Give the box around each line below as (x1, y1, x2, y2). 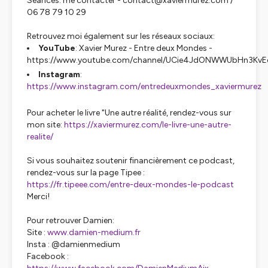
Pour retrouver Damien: (27, 215, 114, 226)
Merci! (27, 191, 50, 202)
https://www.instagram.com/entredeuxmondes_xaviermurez (27, 81, 261, 92)
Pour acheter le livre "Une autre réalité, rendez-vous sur (27, 108, 232, 118)
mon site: (27, 120, 64, 130)
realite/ (27, 132, 53, 142)
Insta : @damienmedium (27, 239, 120, 249)
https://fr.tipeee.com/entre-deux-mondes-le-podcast (27, 179, 234, 190)
